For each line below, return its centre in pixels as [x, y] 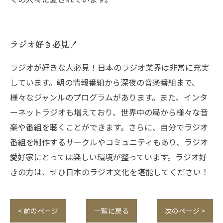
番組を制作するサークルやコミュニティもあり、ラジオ [109, 142]
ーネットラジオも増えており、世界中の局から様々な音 [109, 112]
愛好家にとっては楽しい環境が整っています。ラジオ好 [109, 157]
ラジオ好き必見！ [44, 44]
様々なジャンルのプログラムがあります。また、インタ [109, 97]
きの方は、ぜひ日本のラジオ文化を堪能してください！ [110, 172]
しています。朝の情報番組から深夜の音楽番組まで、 [105, 82]
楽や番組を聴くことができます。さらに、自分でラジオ [109, 127]
